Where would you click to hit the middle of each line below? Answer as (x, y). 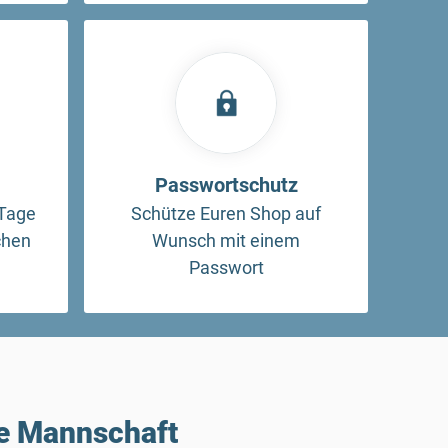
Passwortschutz (226, 184)
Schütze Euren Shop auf (226, 213)
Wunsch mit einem (226, 240)
